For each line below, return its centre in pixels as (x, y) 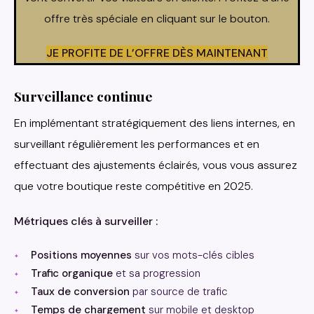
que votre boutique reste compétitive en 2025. (134, 186)
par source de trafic (179, 291)
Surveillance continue (83, 96)
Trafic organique (72, 273)
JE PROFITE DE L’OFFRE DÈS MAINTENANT (157, 53)
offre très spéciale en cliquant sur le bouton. (157, 18)
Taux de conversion (80, 291)
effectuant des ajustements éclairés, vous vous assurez (156, 165)
